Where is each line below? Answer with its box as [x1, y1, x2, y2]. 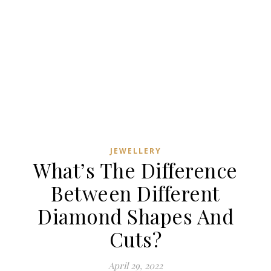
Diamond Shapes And [38, 203, 233, 229]
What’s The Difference [33, 157, 238, 183]
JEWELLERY [109, 146, 162, 156]
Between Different [51, 180, 220, 206]
